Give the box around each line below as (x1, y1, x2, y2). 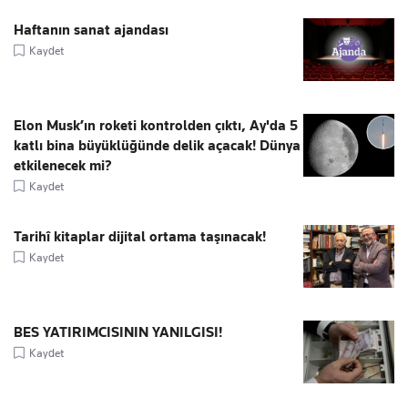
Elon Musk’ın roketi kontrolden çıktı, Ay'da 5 (14, 117, 298, 135)
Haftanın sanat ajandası (14, 22, 168, 39)
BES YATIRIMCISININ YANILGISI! (14, 324, 222, 342)
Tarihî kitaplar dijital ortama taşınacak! (14, 229, 266, 246)
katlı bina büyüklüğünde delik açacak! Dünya (14, 138, 301, 155)
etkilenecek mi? (14, 158, 112, 175)
